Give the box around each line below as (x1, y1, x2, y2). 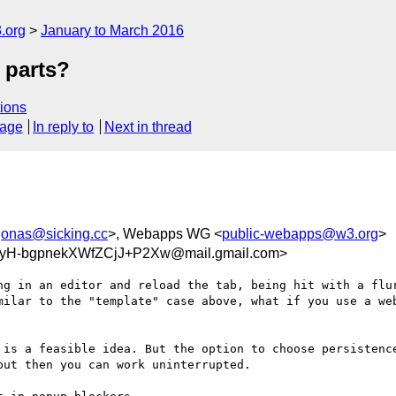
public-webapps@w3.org (222, 225, 378, 241)
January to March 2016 (41, 23, 184, 38)
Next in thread (103, 119, 192, 135)
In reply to (33, 119, 95, 135)
